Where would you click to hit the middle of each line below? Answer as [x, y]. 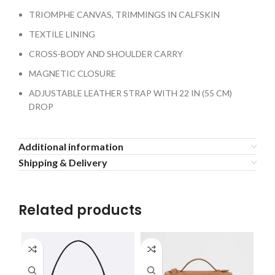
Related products [80, 211]
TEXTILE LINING [62, 34]
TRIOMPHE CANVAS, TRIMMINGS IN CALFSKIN [124, 15]
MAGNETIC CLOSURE [72, 74]
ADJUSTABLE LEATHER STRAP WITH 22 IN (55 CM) [130, 93]
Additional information [71, 147]
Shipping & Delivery [63, 163]
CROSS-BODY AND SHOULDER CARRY [106, 54]
